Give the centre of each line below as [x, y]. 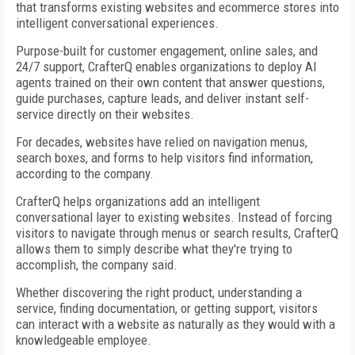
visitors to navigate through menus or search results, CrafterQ [177, 233]
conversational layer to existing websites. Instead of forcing [174, 217]
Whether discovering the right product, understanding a [159, 292]
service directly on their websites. [105, 114]
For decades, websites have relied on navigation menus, [162, 142]
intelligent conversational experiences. [117, 23]
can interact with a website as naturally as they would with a [176, 324]
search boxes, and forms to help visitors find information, [164, 158]
